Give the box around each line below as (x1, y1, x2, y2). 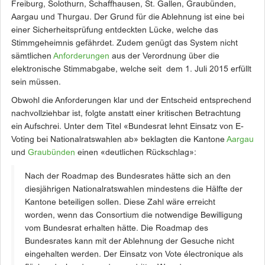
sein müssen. (11, 79, 61, 86)
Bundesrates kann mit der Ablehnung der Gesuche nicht (25, 238, 234, 245)
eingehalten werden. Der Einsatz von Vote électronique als (25, 251, 243, 258)
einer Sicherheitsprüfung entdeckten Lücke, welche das (11, 27, 218, 34)
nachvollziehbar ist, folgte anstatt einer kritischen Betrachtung (11, 110, 241, 118)
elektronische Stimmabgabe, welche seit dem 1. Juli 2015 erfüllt (11, 66, 251, 73)
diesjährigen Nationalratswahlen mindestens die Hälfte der (25, 186, 243, 193)
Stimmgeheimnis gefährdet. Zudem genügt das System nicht (11, 40, 238, 47)
